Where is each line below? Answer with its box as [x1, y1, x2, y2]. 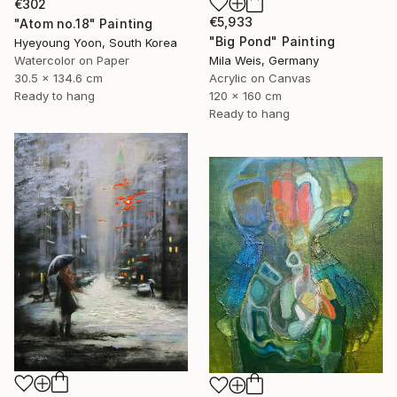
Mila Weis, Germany [209, 53, 319, 68]
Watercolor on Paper [14, 52, 129, 67]
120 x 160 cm [209, 89, 282, 104]
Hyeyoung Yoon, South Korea [14, 35, 177, 50]
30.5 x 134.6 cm [14, 70, 103, 85]
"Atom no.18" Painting [14, 15, 153, 31]
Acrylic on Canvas [209, 71, 311, 86]
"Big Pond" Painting [209, 34, 336, 50]
